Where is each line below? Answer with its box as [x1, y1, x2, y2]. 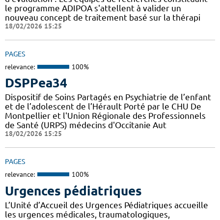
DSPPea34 [5, 76, 67, 90]
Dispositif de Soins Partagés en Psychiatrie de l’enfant [5, 92, 211, 102]
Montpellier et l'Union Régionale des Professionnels [5, 111, 206, 121]
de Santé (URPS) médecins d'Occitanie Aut [5, 120, 166, 130]
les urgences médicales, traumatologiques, [5, 209, 170, 219]
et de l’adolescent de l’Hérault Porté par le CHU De [5, 102, 201, 111]
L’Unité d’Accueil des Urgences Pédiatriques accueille [5, 200, 208, 210]
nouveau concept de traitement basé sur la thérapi [5, 12, 200, 22]
